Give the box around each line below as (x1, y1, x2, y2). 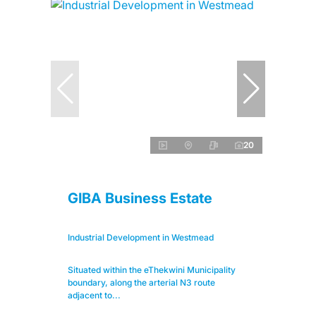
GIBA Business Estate (68, 190, 212, 207)
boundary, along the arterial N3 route (68, 277, 215, 288)
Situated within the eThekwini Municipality (68, 265, 236, 276)
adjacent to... (68, 290, 121, 301)
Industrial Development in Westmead (68, 232, 214, 243)
